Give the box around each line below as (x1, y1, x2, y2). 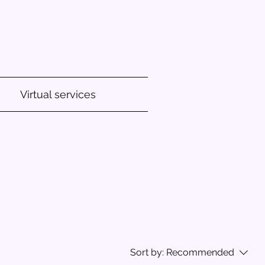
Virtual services (20, 88, 96, 101)
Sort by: (130, 247, 164, 258)
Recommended (166, 247, 234, 258)
